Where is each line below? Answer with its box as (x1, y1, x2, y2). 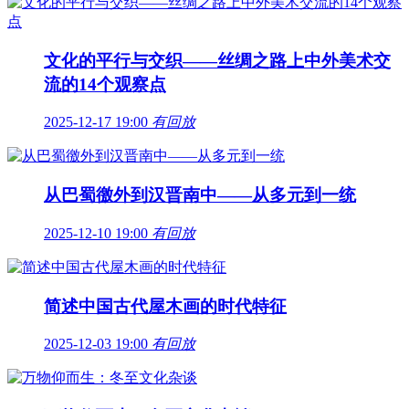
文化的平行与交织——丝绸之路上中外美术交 (44, 50, 391, 70)
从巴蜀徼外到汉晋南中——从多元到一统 (44, 185, 356, 205)
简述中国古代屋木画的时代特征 (44, 296, 287, 316)
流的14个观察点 (44, 74, 166, 94)
